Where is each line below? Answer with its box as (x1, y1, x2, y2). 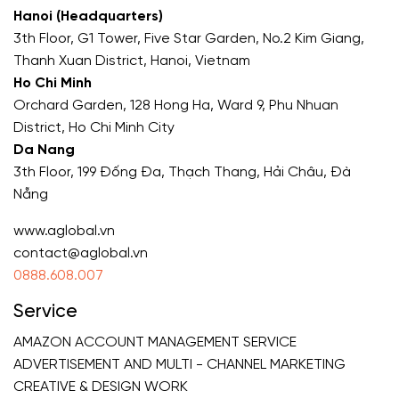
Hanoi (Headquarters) (13, 9, 163, 25)
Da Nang (13, 142, 75, 159)
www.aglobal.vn (13, 224, 115, 240)
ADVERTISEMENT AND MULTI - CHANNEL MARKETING (13, 357, 346, 373)
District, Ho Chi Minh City (13, 120, 175, 136)
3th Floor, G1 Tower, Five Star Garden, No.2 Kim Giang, (13, 31, 364, 47)
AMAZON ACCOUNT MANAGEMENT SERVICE (13, 335, 297, 351)
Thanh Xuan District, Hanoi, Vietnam (13, 53, 250, 69)
